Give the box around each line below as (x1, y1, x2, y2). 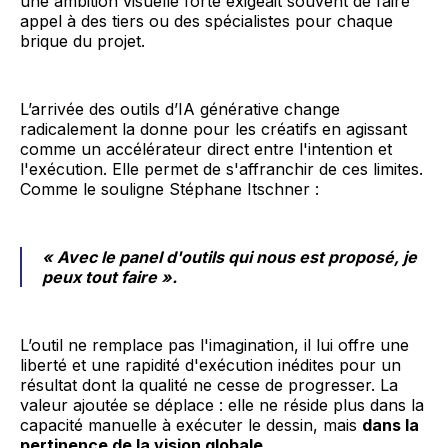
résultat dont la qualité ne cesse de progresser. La (20, 375, 398, 396)
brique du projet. (20, 31, 145, 52)
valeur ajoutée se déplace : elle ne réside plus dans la (20, 395, 424, 416)
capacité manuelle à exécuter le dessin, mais (20, 415, 362, 436)
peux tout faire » (42, 267, 172, 288)
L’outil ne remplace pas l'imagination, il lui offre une (20, 335, 409, 356)
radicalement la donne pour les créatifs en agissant (20, 119, 407, 140)
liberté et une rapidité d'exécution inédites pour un (20, 355, 401, 376)
